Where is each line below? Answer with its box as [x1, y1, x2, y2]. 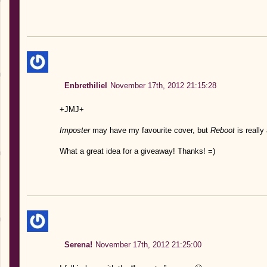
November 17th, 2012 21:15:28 [110, 80, 216, 90]
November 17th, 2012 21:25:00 [95, 240, 201, 249]
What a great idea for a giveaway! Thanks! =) [59, 146, 215, 156]
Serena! [64, 240, 92, 249]
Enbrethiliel [64, 80, 107, 90]
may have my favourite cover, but [89, 125, 210, 135]
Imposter [59, 125, 90, 135]
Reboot [210, 125, 235, 135]
